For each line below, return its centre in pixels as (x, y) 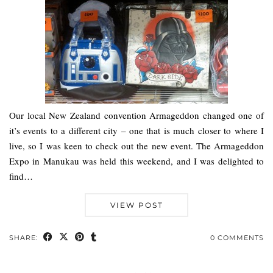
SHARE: (25, 237)
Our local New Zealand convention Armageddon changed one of (136, 115)
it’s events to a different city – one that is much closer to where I (136, 130)
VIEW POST (136, 205)
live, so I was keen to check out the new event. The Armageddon (136, 145)
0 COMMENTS (237, 237)
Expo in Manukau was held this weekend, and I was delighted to (136, 161)
